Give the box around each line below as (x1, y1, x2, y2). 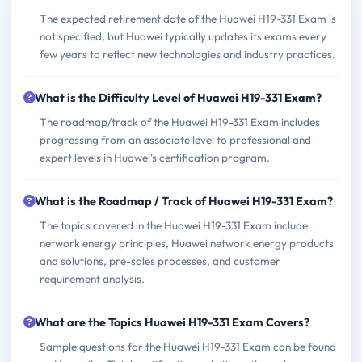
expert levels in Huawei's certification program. (40, 150, 270, 166)
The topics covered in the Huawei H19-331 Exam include (40, 218, 308, 234)
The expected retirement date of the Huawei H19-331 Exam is (40, 11, 336, 27)
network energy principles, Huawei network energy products (40, 236, 334, 251)
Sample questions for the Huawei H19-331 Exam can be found (40, 339, 336, 355)
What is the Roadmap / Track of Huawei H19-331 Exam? (35, 194, 333, 209)
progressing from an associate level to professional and (40, 133, 311, 148)
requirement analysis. (40, 271, 145, 287)
